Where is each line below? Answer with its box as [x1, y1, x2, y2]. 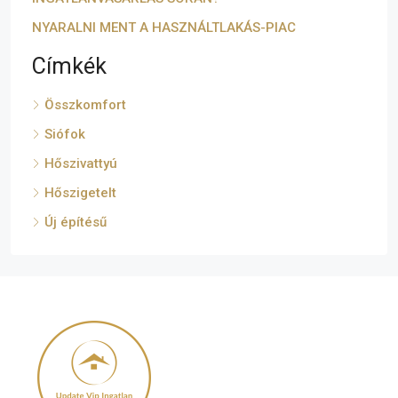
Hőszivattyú [44, 155, 117, 171]
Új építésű [44, 213, 107, 230]
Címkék [32, 52, 107, 79]
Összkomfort [44, 96, 126, 113]
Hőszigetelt [44, 184, 116, 201]
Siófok [44, 125, 85, 142]
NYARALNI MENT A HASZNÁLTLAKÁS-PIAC [32, 19, 296, 36]
